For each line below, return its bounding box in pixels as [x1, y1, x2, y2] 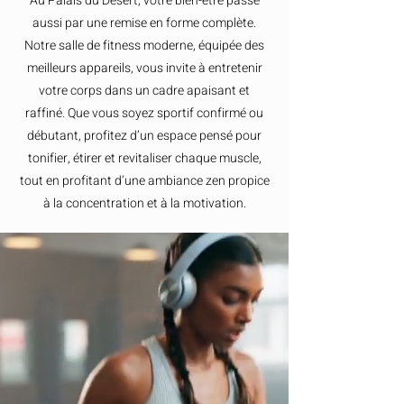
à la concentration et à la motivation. [42, 194, 246, 213]
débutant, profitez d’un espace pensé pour [27, 126, 262, 145]
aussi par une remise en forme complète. [32, 14, 256, 32]
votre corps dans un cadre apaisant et [39, 81, 250, 100]
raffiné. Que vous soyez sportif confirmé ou [25, 104, 263, 123]
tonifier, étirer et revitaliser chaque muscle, [27, 149, 262, 168]
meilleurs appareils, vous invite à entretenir [26, 59, 262, 78]
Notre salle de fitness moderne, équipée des [24, 36, 264, 55]
